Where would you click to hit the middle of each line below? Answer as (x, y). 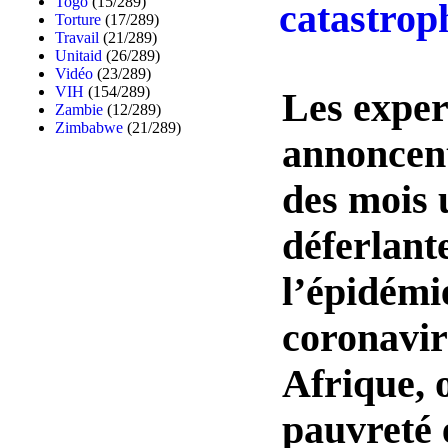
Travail (77, 37)
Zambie (79, 109)
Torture (78, 19)
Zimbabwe (89, 127)
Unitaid (78, 55)
